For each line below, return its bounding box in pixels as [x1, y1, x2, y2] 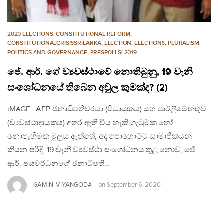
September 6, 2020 [107, 182, 161, 189]
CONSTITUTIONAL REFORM [56, 30, 130, 37]
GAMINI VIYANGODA [33, 181, 92, 189]
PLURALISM [168, 39, 199, 47]
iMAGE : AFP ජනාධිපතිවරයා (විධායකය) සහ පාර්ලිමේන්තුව [7, 104, 206, 114]
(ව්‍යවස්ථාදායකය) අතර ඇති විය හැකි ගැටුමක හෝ [7, 118, 173, 127]
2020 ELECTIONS [7, 30, 53, 37]
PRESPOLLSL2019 [90, 48, 137, 56]
